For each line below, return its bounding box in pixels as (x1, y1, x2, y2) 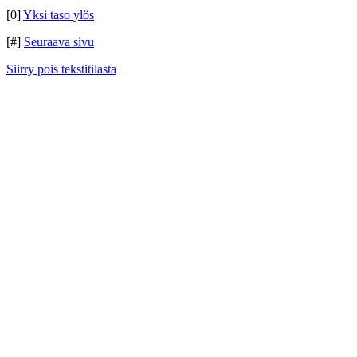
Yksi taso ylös (23, 8, 94, 22)
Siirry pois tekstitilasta (6, 62, 116, 76)
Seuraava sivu (24, 35, 94, 49)
